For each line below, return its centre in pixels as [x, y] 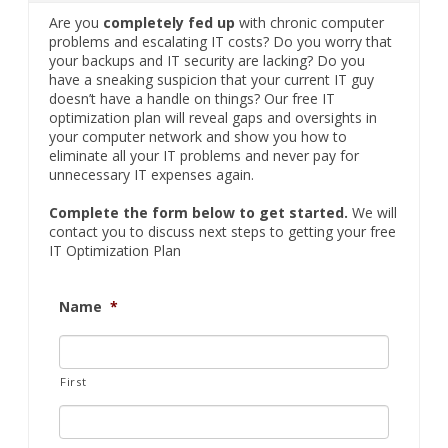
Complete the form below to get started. [198, 212]
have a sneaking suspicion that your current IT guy [211, 79]
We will [372, 212]
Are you [76, 22]
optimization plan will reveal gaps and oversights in [213, 117]
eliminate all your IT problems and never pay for [204, 155]
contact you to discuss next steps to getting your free [222, 231]
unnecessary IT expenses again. [151, 174]
